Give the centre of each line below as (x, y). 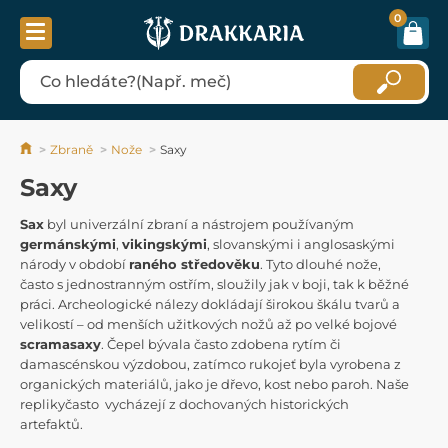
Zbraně (71, 149)
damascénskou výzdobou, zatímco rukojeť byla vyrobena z (210, 363)
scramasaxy (60, 343)
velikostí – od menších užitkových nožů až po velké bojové (208, 323)
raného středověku (194, 263)
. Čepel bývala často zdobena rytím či (221, 343)
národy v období (74, 263)
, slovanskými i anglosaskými (301, 243)
